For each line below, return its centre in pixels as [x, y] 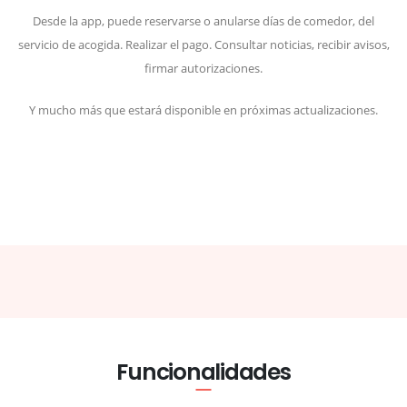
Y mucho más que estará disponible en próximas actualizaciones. [203, 109]
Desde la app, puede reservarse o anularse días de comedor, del [203, 20]
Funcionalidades [203, 372]
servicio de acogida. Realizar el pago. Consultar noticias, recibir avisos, [203, 44]
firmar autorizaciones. [203, 68]
